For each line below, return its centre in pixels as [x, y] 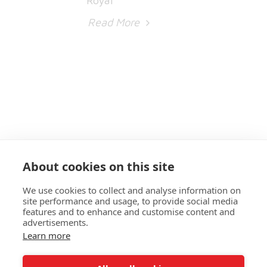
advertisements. [55, 222]
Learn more [46, 235]
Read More [115, 22]
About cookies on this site [99, 167]
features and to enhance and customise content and [129, 212]
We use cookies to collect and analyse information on [132, 190]
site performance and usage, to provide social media [130, 201]
